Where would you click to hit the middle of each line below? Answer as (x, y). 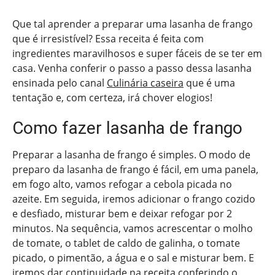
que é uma (209, 83)
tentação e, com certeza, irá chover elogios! (112, 98)
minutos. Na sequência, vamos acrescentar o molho (133, 229)
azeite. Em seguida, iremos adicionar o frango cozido (134, 199)
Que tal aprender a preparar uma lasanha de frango (133, 24)
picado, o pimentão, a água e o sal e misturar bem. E (133, 258)
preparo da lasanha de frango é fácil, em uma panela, (135, 170)
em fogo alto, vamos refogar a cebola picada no (122, 184)
